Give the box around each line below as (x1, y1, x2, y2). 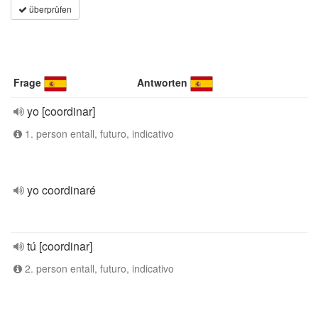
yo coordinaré (27, 182, 96, 198)
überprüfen (27, 3, 72, 15)
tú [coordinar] (27, 238, 92, 254)
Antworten (137, 75, 188, 89)
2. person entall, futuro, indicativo (22, 261, 174, 275)
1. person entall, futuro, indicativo (22, 126, 174, 141)
